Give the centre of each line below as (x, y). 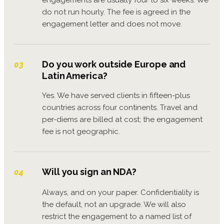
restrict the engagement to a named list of (117, 216)
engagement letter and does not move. (112, 24)
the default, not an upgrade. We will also (114, 204)
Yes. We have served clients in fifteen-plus (116, 95)
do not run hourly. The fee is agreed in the (116, 12)
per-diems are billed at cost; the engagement (122, 119)
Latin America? (75, 75)
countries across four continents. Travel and (120, 107)
